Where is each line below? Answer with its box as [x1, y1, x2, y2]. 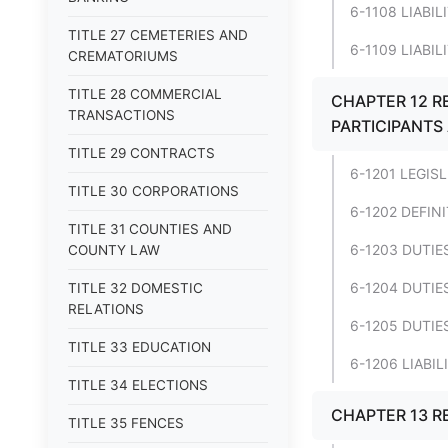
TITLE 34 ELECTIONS [68, 377, 208, 393]
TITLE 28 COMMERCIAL [68, 86, 222, 102]
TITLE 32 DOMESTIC [68, 280, 203, 296]
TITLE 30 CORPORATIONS [68, 183, 239, 199]
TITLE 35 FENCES [68, 415, 184, 431]
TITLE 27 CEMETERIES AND [68, 27, 248, 43]
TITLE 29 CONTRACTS [68, 145, 215, 161]
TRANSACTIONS [68, 107, 175, 123]
